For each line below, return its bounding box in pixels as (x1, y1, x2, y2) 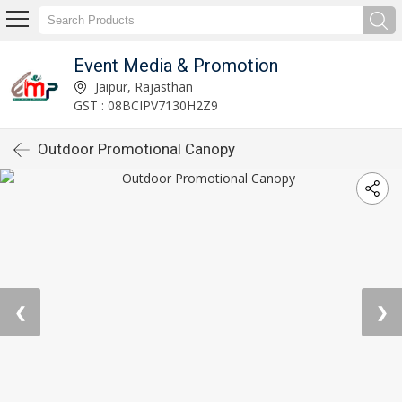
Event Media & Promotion (73, 54, 278, 76)
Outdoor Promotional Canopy (38, 140, 235, 158)
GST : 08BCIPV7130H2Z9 (73, 96, 218, 114)
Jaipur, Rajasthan (91, 77, 193, 95)
